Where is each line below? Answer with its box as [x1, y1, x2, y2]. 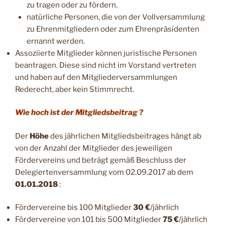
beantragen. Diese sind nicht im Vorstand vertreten [15, 60, 196, 70]
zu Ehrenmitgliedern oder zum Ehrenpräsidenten [26, 24, 199, 34]
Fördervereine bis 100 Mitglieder [15, 203, 133, 212]
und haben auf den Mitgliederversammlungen [15, 72, 177, 82]
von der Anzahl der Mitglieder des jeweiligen [15, 143, 172, 153]
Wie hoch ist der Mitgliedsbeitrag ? [15, 108, 143, 117]
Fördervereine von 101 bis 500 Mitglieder [15, 215, 163, 224]
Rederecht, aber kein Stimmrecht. [15, 84, 134, 94]
